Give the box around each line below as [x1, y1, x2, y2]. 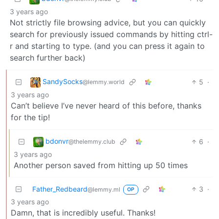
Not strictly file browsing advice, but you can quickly [10, 17, 206, 27]
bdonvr [45, 136, 68, 145]
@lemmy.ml [88, 185, 120, 193]
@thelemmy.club [68, 137, 115, 145]
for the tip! [11, 112, 50, 122]
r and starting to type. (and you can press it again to [10, 41, 205, 51]
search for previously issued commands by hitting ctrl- [10, 29, 213, 39]
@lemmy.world [83, 78, 125, 86]
